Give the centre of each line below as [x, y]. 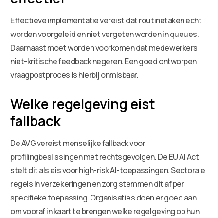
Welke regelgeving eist [83, 103]
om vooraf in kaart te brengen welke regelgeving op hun [105, 211]
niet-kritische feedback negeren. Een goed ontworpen [103, 61]
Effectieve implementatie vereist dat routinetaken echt [106, 20]
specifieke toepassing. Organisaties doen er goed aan [103, 197]
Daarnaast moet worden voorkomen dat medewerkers [104, 47]
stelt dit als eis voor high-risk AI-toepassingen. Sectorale [108, 170]
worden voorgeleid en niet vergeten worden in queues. [105, 34]
